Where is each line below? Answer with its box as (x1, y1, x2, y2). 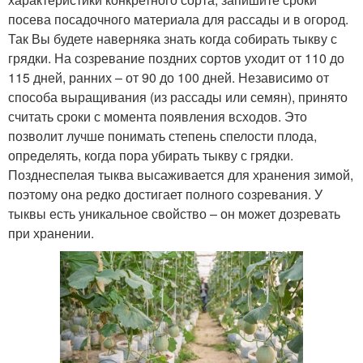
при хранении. (8, 224, 94, 243)
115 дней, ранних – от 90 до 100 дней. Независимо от (8, 68, 329, 88)
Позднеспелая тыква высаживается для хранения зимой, (8, 165, 353, 185)
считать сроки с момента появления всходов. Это (8, 107, 307, 126)
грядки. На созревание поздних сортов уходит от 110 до (8, 49, 344, 68)
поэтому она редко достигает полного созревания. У (8, 185, 322, 204)
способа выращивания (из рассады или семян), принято (8, 88, 348, 107)
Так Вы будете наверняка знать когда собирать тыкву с (8, 29, 337, 49)
